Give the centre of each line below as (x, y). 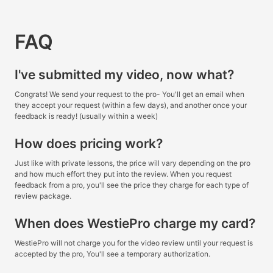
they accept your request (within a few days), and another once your (131, 105)
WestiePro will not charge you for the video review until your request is (134, 243)
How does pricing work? (89, 144)
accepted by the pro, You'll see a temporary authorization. (112, 253)
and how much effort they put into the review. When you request (123, 174)
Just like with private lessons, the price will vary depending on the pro (133, 163)
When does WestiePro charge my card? (135, 223)
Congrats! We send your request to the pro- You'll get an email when (129, 94)
